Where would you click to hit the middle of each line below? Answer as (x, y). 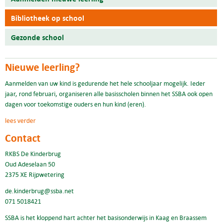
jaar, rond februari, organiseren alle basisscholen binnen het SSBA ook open (109, 93)
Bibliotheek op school (48, 18)
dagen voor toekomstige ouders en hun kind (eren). (76, 104)
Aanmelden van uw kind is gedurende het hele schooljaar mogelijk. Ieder (105, 83)
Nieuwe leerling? (42, 67)
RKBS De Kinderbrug (33, 154)
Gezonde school (37, 37)
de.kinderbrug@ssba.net (39, 191)
